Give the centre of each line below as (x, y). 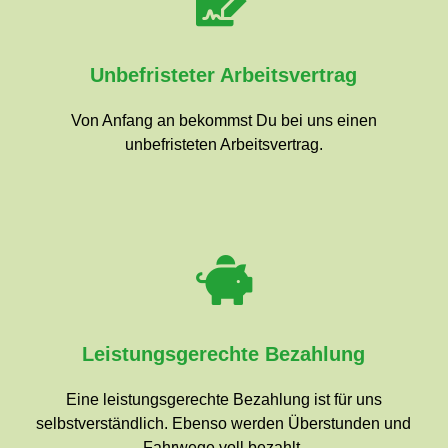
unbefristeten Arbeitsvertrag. (223, 144)
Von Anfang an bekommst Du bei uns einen (223, 120)
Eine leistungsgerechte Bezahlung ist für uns (223, 399)
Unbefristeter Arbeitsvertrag (224, 75)
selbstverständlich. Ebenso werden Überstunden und (224, 423)
